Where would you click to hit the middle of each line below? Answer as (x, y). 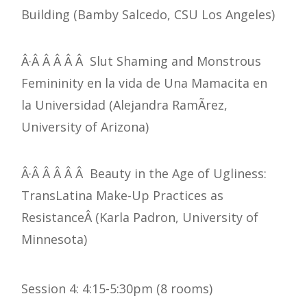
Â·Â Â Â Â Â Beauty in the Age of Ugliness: (144, 174)
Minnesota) (54, 240)
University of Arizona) (85, 127)
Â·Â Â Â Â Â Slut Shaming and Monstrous (141, 61)
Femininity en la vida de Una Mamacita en (144, 83)
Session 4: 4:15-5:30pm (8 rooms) (117, 289)
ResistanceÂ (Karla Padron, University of (140, 218)
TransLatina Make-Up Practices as (122, 196)
